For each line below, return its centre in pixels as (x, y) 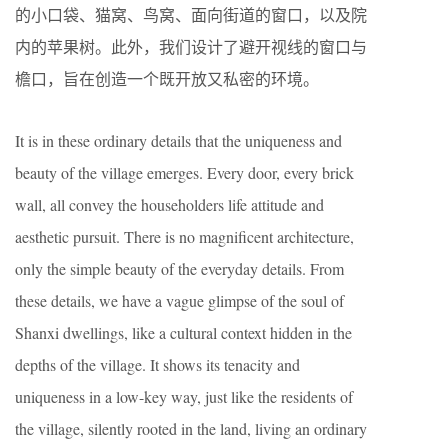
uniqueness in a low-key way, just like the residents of (184, 397)
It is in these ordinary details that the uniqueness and (178, 141)
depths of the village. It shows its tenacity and (157, 365)
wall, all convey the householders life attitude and (169, 205)
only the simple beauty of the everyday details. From (179, 269)
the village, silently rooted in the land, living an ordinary (191, 429)
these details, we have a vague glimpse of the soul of (179, 301)
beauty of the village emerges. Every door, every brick (184, 173)
